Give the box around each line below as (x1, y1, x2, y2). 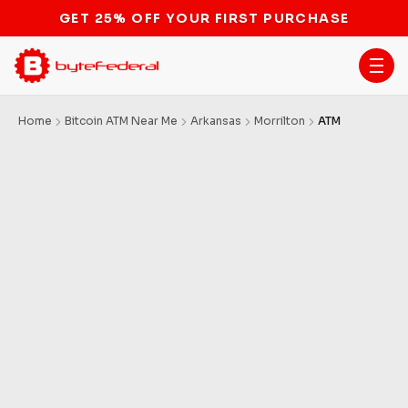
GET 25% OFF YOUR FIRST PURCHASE (56, 7, 352, 21)
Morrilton (254, 114, 305, 127)
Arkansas (190, 114, 241, 127)
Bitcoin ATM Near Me (65, 114, 178, 127)
